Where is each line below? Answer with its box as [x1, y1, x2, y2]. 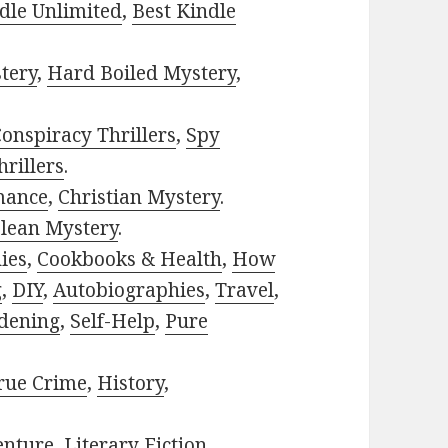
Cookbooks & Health [37, 246, 223, 273]
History [97, 370, 165, 397]
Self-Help [70, 308, 156, 335]
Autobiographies [53, 277, 206, 304]
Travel [215, 277, 275, 304]
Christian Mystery [58, 184, 221, 211]
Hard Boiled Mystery [47, 60, 237, 87]
